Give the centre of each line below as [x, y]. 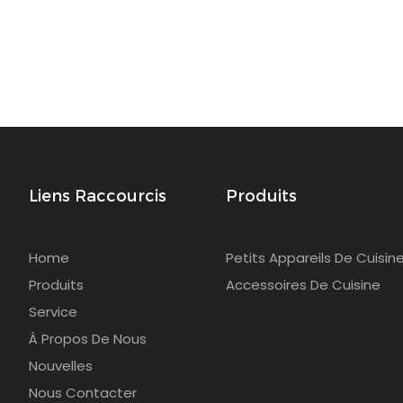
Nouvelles [60, 366]
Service [53, 312]
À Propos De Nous [87, 339]
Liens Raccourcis [97, 197]
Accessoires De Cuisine [303, 285]
